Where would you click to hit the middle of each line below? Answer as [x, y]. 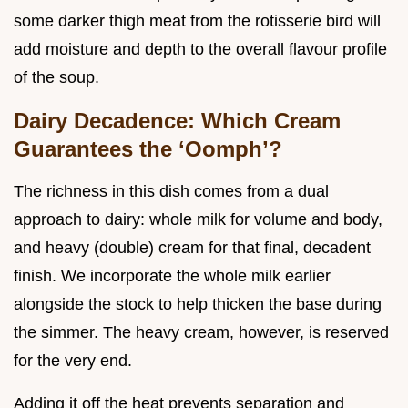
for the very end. [73, 361]
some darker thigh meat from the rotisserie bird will [197, 21]
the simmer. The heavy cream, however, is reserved [201, 333]
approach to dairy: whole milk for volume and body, [198, 220]
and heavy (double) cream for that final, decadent [192, 248]
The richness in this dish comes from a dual [171, 192]
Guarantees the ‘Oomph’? [148, 149]
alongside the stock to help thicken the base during [198, 305]
